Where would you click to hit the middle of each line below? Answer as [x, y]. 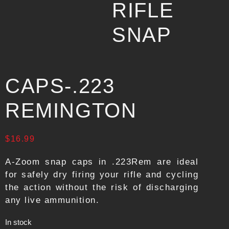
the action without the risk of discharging [102, 187]
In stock [18, 222]
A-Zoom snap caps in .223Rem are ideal [102, 162]
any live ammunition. [52, 200]
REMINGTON [71, 110]
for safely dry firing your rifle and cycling [102, 175]
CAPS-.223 [60, 86]
